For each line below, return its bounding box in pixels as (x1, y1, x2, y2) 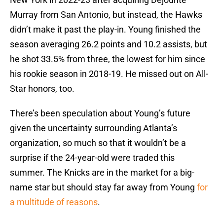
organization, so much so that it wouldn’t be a (10, 138, 186, 148)
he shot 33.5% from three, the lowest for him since (10, 54, 205, 65)
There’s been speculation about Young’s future (10, 108, 190, 119)
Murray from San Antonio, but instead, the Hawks (10, 9, 202, 20)
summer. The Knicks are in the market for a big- (10, 167, 194, 178)
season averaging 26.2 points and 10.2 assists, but (10, 39, 207, 50)
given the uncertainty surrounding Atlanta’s (10, 123, 177, 134)
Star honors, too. (10, 83, 74, 94)
